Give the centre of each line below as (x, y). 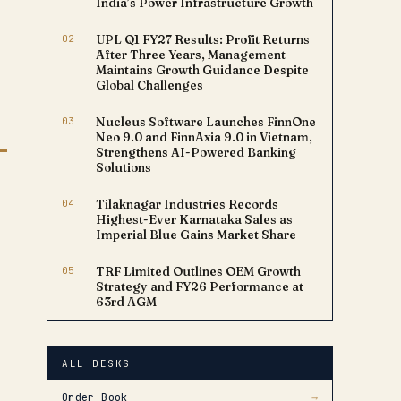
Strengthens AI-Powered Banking (196, 152)
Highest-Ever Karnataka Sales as (194, 219)
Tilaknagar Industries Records (187, 204)
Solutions (124, 167)
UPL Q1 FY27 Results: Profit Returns (203, 39)
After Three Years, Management (191, 55)
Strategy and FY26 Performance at (200, 286)
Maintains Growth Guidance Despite (202, 70)
